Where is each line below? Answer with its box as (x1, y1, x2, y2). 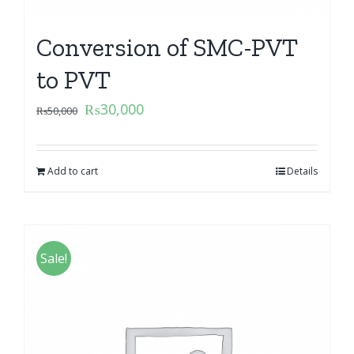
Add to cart (47, 164, 98, 178)
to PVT (36, 65, 111, 95)
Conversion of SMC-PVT (36, 32, 297, 62)
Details (287, 164, 318, 178)
